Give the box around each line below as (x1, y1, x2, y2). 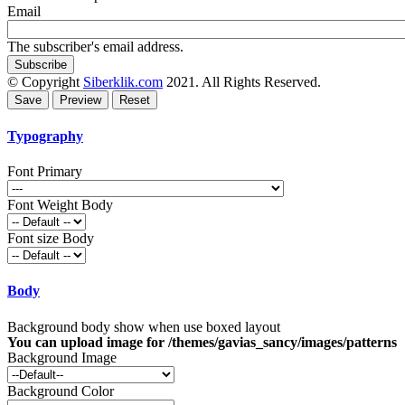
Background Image (7, 349, 117, 365)
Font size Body (7, 231, 94, 247)
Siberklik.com (83, 73, 163, 89)
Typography (7, 127, 83, 144)
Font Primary (7, 164, 82, 180)
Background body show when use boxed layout (7, 318, 280, 334)
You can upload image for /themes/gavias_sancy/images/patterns (7, 334, 397, 350)
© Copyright (7, 73, 83, 89)
